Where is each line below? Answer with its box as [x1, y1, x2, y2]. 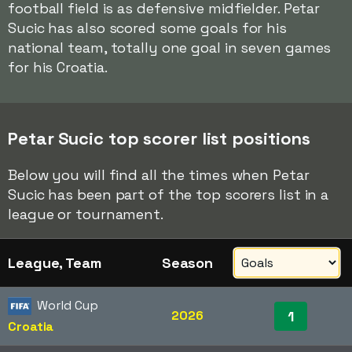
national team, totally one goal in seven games [8, 38, 332, 57]
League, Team [8, 254, 101, 272]
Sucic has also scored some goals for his [8, 19, 287, 37]
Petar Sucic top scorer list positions [8, 127, 311, 149]
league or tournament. [8, 205, 163, 223]
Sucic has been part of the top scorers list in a [8, 185, 329, 203]
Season [161, 254, 214, 272]
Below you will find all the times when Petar [8, 166, 310, 184]
